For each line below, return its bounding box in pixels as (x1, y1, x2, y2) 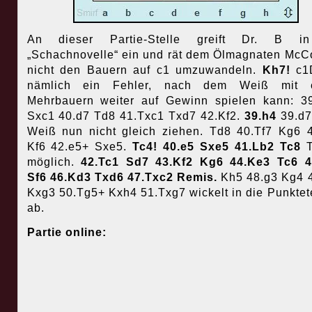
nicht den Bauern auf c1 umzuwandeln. (26, 64, 263, 77)
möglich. (26, 156, 81, 169)
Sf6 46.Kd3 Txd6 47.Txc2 (26, 171, 178, 184)
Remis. (177, 171, 218, 184)
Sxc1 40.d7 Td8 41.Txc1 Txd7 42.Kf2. (26, 110, 244, 123)
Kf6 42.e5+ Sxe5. (26, 141, 133, 153)
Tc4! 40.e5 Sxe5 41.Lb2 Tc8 (132, 141, 306, 153)
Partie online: (26, 226, 107, 239)
